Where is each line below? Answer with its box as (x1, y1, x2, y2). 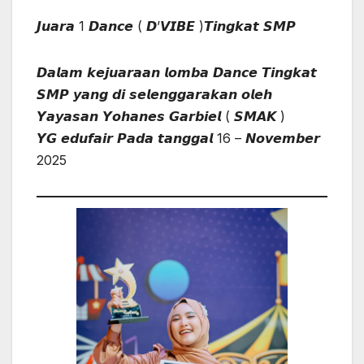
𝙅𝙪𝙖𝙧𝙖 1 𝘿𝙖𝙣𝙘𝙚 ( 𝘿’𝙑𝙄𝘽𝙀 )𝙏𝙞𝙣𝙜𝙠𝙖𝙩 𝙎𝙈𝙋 (37, 18, 296, 35)
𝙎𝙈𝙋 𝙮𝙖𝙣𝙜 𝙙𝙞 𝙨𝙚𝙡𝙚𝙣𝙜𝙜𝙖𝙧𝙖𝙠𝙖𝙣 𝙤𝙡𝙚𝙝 (37, 86, 272, 103)
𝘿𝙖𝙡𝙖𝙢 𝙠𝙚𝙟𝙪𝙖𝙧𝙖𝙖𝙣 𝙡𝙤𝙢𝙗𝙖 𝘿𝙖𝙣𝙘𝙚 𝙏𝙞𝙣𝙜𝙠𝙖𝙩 (37, 64, 317, 81)
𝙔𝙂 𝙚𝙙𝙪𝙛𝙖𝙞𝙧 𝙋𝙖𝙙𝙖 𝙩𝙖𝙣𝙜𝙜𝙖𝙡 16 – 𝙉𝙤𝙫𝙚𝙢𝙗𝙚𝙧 (37, 130, 320, 147)
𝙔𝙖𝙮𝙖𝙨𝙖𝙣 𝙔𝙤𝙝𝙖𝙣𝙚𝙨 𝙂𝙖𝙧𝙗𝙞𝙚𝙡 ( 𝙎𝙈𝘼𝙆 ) (37, 108, 285, 125)
